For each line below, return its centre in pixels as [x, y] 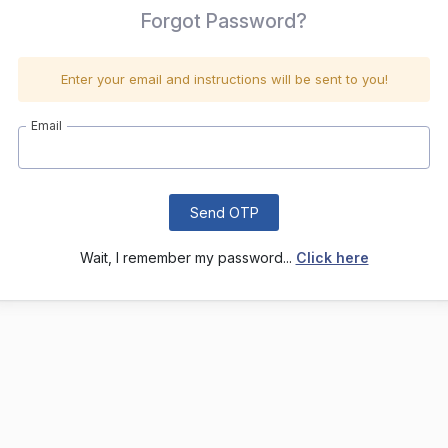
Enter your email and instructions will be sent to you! [224, 79]
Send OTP [224, 212]
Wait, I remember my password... [187, 257]
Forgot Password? [224, 21]
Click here [332, 257]
